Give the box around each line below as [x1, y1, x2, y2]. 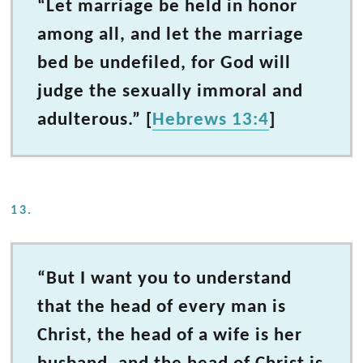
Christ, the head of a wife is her [37, 326, 303, 346]
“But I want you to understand [37, 269, 293, 289]
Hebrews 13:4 [152, 110, 270, 130]
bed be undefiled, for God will [37, 53, 292, 74]
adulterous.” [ [37, 110, 153, 130]
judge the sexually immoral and [37, 82, 304, 102]
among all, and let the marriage [37, 25, 305, 45]
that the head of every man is [37, 297, 287, 318]
